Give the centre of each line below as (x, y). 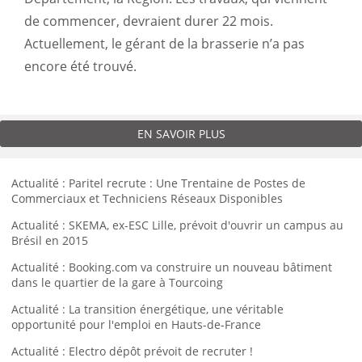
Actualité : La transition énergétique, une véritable (147, 309)
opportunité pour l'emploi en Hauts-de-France (136, 324)
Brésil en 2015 (50, 240)
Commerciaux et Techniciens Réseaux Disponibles (147, 198)
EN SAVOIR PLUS (181, 134)
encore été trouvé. (80, 66)
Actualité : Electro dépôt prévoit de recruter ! (132, 351)
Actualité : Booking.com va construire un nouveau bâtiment (172, 267)
